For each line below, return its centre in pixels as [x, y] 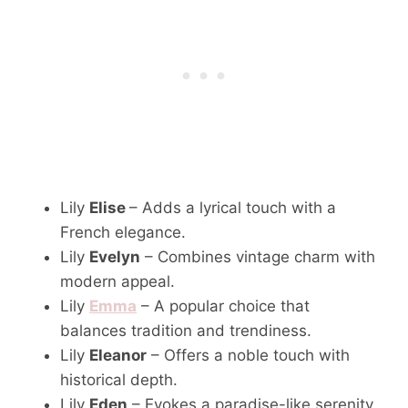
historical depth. [119, 379]
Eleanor [118, 355]
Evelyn [115, 256]
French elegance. [123, 232]
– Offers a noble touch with [248, 355]
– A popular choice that [223, 306]
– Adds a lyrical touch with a [233, 207]
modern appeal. [117, 281]
